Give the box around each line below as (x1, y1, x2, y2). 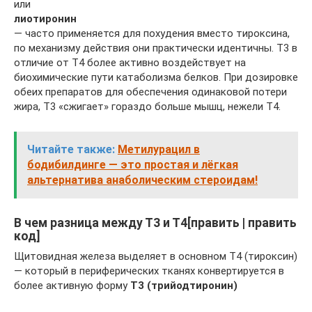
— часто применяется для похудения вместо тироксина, (14, 27, 290, 40)
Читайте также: (27, 143, 115, 156)
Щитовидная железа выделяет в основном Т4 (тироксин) (14, 250, 297, 263)
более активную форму (14, 279, 130, 292)
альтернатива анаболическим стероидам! (27, 173, 258, 187)
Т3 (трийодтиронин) (130, 279, 237, 292)
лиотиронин (14, 13, 77, 25)
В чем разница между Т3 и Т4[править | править (14, 216, 297, 231)
